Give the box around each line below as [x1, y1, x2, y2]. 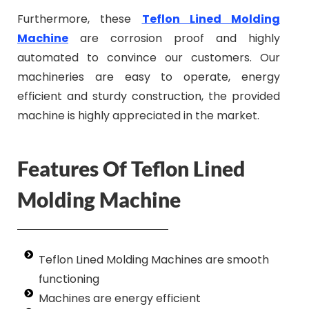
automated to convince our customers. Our [17, 50, 280, 66]
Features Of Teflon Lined [17, 156, 245, 181]
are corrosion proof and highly [68, 30, 280, 47]
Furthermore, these [17, 11, 142, 28]
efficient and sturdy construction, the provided [17, 88, 280, 105]
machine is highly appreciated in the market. [17, 108, 259, 124]
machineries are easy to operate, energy [17, 69, 280, 86]
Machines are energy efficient [39, 290, 201, 307]
